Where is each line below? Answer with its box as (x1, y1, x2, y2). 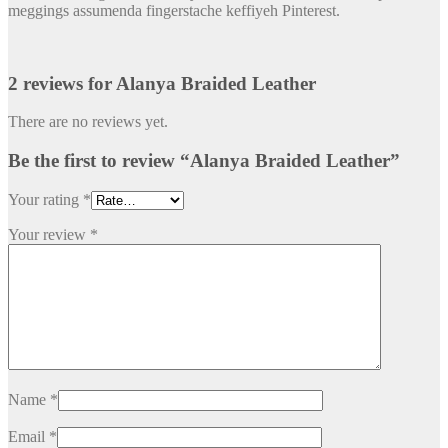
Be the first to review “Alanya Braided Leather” (8, 150, 400, 172)
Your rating (8, 190, 83, 208)
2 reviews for (8, 72, 116, 94)
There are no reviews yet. (8, 113, 168, 131)
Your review (8, 225, 90, 243)
